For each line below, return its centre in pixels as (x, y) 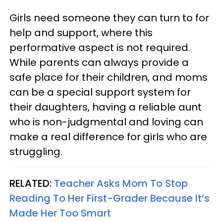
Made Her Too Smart (60, 213)
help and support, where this (81, 32)
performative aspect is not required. (100, 47)
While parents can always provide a (99, 62)
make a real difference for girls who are (108, 137)
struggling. (36, 151)
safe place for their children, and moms (109, 77)
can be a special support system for (100, 92)
